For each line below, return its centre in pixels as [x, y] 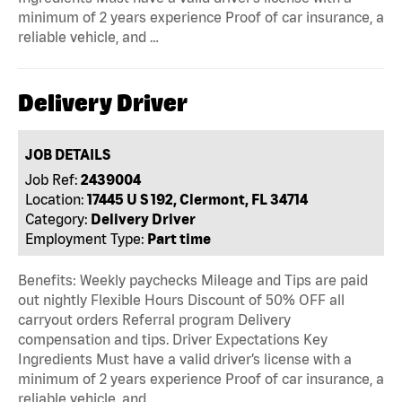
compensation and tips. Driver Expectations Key [173, 340]
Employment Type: [85, 238]
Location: [55, 199]
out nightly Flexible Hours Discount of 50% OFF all [181, 300]
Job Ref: [52, 179]
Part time [179, 238]
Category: [57, 218]
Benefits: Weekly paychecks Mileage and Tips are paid [193, 280]
